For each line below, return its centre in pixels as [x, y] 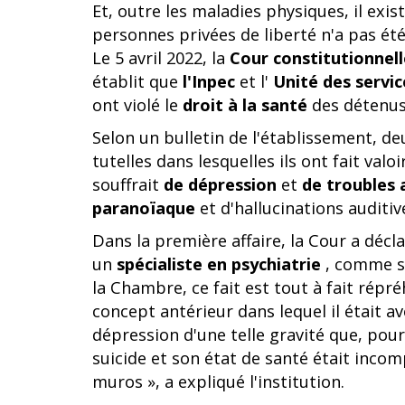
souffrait [128, 184]
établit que [137, 81]
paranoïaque [144, 208]
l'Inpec [209, 81]
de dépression [220, 184]
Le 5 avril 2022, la [161, 58]
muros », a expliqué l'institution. [218, 381]
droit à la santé [245, 105]
